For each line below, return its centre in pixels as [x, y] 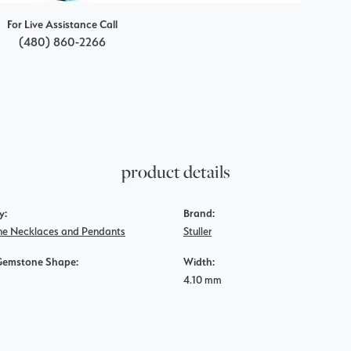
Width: [199, 262]
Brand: [199, 213]
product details [175, 172]
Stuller [197, 232]
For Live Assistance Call [62, 25]
